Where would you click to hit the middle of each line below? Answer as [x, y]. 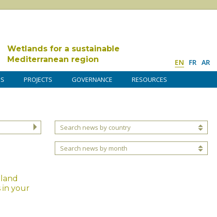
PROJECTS [38, 79]
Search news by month [94, 148]
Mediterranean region [53, 59]
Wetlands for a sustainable [63, 49]
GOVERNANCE [92, 79]
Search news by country [95, 128]
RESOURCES [149, 79]
